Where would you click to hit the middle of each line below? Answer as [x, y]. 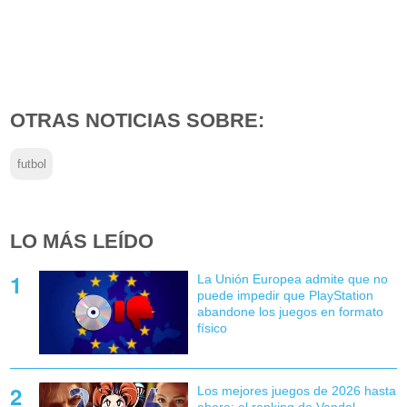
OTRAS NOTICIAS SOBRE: [138, 120]
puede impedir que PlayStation [285, 296]
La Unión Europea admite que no [292, 279]
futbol [31, 164]
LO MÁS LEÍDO [82, 242]
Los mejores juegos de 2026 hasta [296, 391]
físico [212, 328]
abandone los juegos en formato [290, 312]
